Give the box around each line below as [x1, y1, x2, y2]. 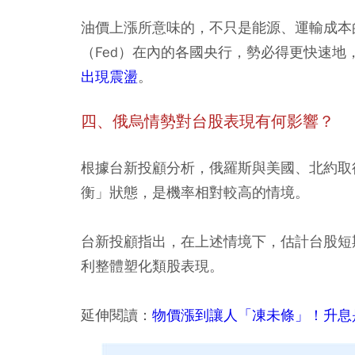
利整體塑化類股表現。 [81, 256, 223, 275]
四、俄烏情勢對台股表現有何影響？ [81, 111, 334, 132]
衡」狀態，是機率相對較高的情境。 [81, 182, 309, 201]
